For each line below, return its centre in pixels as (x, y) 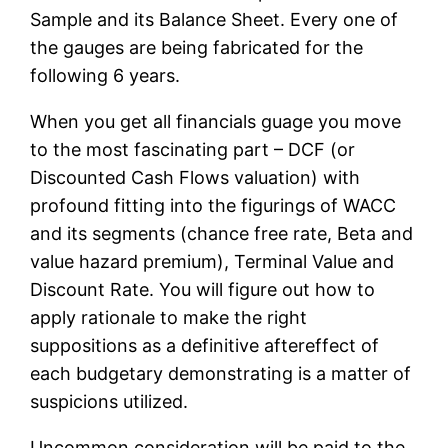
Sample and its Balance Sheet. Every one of (214, 19)
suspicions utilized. (109, 401)
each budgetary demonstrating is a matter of (221, 373)
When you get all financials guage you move (216, 121)
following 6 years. (105, 75)
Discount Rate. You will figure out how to (203, 289)
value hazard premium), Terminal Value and (212, 261)
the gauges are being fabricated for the (197, 47)
